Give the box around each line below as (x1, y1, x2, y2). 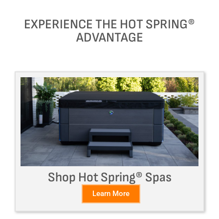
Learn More (92, 189, 130, 198)
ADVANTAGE (76, 29, 143, 45)
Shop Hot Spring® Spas (47, 169, 172, 185)
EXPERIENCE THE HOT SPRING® (24, 16, 195, 32)
